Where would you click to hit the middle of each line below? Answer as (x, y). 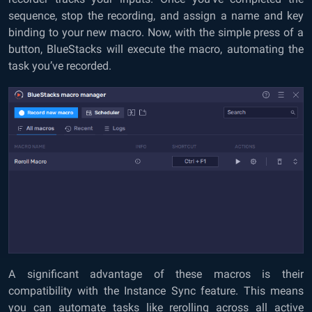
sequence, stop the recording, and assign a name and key (156, 16)
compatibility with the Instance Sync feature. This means (156, 290)
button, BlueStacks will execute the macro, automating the (156, 49)
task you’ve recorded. (60, 66)
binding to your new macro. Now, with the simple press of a (156, 33)
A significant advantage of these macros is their (156, 274)
